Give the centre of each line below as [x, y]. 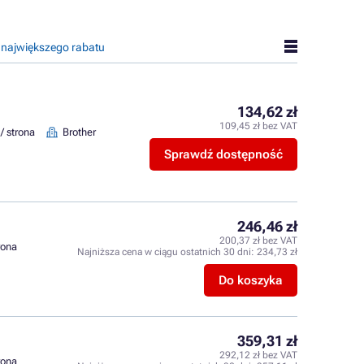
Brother [80, 132]
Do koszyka [251, 280]
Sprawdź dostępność [223, 154]
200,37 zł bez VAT [258, 240]
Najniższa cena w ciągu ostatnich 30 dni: [167, 252]
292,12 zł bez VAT [258, 355]
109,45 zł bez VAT [258, 126]
